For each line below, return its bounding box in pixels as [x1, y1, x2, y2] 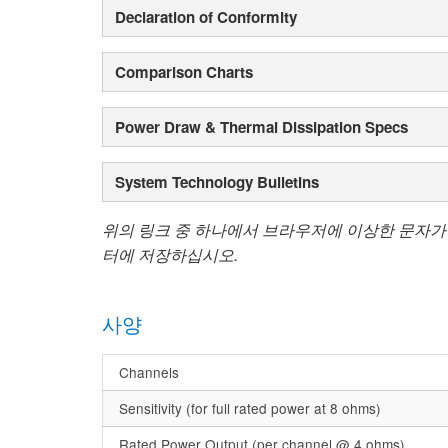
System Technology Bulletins [115, 170, 319, 193]
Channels [119, 362, 179, 383]
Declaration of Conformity [115, 5, 297, 28]
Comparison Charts [115, 60, 253, 83]
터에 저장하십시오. [102, 242, 238, 266]
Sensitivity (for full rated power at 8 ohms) [119, 398, 381, 419]
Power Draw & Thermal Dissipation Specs [115, 115, 408, 138]
